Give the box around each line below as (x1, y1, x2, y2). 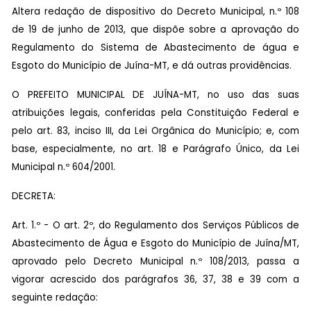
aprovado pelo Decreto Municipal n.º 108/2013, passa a (12, 254, 299, 268)
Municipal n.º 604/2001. (12, 160, 115, 174)
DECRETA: (12, 189, 56, 203)
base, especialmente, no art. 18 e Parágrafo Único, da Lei (12, 142, 299, 155)
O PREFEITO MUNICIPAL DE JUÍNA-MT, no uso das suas (12, 87, 299, 101)
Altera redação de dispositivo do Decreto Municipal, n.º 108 (12, 4, 299, 18)
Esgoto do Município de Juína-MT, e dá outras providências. (12, 58, 292, 72)
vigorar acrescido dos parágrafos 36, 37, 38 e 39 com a (12, 272, 299, 286)
